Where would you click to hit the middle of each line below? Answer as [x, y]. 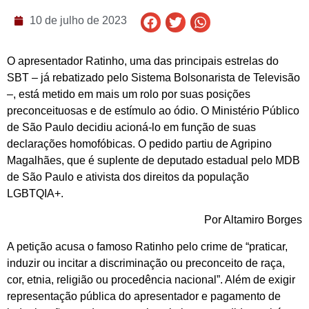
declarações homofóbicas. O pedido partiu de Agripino [139, 144]
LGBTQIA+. [35, 194]
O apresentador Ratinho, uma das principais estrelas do [143, 61]
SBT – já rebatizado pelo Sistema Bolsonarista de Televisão [153, 78]
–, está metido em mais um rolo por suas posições [129, 94]
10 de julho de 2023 [78, 20]
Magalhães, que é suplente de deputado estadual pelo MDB [153, 161]
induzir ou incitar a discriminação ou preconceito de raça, [146, 263]
